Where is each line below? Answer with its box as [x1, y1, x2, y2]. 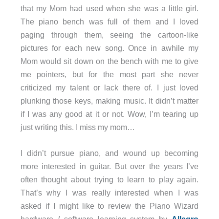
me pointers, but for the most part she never [20, 69, 199, 79]
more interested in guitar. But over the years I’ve [20, 162, 199, 171]
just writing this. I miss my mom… [20, 122, 135, 131]
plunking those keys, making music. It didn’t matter [20, 96, 199, 105]
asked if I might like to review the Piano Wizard [20, 201, 199, 210]
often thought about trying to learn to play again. [20, 175, 199, 184]
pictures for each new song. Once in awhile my [20, 43, 199, 52]
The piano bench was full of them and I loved [20, 17, 199, 26]
